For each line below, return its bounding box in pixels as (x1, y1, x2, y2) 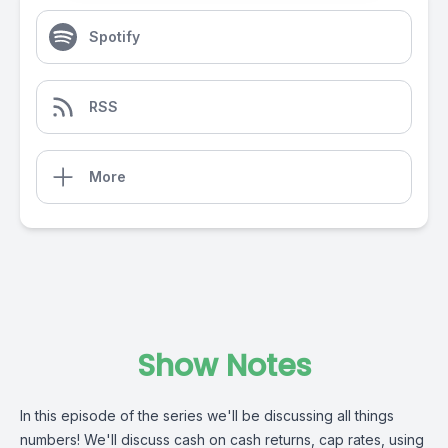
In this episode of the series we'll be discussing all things (20, 407, 394, 424)
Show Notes (137, 345, 311, 387)
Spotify (89, 28, 140, 45)
